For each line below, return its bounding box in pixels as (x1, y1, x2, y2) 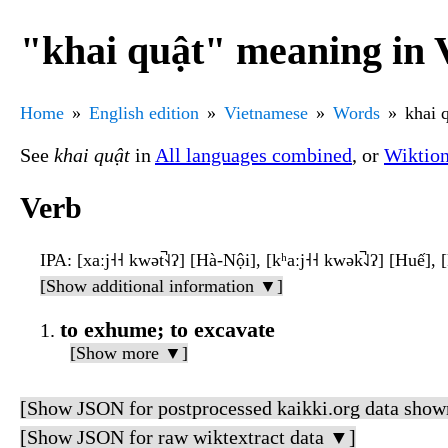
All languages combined (155, 143, 352, 166)
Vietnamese (224, 102, 308, 123)
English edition (89, 102, 199, 123)
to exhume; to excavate (60, 317, 275, 343)
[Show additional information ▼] (40, 276, 283, 297)
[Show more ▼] (70, 343, 188, 364)
